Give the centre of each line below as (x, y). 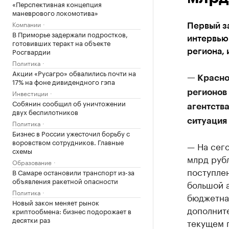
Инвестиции (30, 93)
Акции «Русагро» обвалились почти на (74, 73)
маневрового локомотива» (55, 12)
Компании (27, 24)
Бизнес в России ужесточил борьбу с (71, 133)
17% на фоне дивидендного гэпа (64, 81)
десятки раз (31, 219)
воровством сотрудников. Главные (68, 142)
